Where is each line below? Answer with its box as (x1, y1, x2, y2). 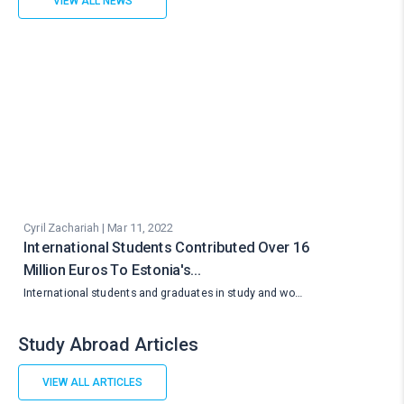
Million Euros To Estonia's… (23, 261, 201, 279)
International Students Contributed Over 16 (23, 238, 309, 256)
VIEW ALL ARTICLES (42, 376, 142, 389)
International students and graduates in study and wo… (23, 286, 303, 299)
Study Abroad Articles (18, 334, 198, 355)
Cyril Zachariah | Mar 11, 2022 (23, 221, 174, 234)
